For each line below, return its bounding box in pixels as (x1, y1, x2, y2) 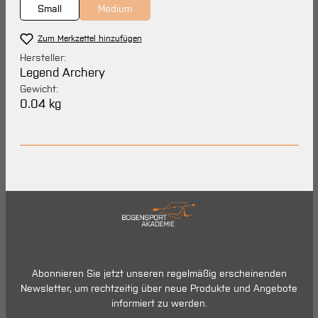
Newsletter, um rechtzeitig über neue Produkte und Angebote (21, 281, 297, 295)
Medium (97, 2, 132, 16)
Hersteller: (19, 51, 66, 65)
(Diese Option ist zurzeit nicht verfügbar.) (114, 10, 281, 23)
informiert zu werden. (111, 296, 207, 309)
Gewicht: (19, 82, 58, 96)
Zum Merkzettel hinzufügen (37, 33, 142, 45)
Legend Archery (19, 65, 105, 81)
